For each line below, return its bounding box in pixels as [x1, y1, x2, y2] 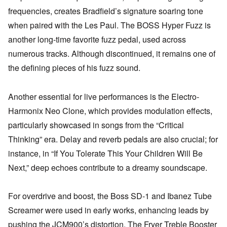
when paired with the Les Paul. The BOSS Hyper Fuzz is [8, 19, 211, 31]
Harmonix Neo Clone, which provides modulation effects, [8, 104, 212, 117]
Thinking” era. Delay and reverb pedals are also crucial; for [8, 133, 218, 145]
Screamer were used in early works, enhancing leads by [8, 204, 209, 216]
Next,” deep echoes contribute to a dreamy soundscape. [8, 161, 207, 173]
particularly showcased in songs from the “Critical [8, 119, 184, 131]
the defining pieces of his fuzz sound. [8, 61, 140, 73]
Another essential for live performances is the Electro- [8, 90, 199, 102]
